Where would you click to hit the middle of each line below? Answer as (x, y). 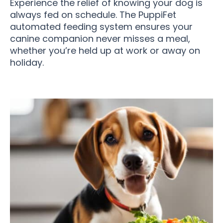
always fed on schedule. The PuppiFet (93, 15)
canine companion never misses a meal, (100, 39)
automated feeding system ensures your (101, 27)
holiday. (27, 63)
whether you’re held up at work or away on (105, 51)
